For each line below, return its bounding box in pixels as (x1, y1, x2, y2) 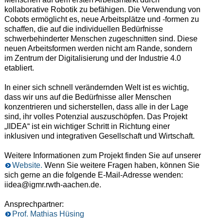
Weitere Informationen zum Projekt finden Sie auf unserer (4, 151, 201, 160)
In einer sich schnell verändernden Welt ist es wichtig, (4, 83, 189, 91)
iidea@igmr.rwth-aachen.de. (4, 180, 101, 189)
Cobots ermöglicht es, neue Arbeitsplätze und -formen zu (4, 15, 199, 23)
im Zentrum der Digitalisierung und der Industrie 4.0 (4, 54, 181, 62)
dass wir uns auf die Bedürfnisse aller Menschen (4, 92, 171, 101)
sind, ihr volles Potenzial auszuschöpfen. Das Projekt (4, 112, 187, 121)
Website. (12, 161, 42, 169)
